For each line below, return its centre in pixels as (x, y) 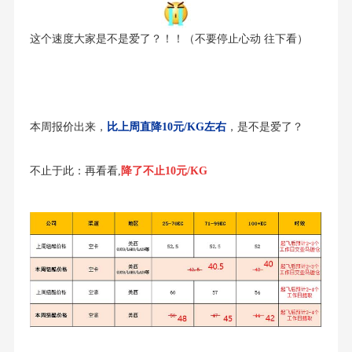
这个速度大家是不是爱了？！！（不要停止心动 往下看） (169, 38)
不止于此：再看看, (75, 170)
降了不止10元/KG (164, 170)
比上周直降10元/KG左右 (166, 126)
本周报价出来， (68, 126)
